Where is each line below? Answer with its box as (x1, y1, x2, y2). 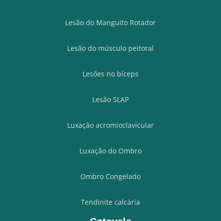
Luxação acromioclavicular (67, 120, 154, 130)
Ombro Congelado (80, 172, 141, 182)
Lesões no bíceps (82, 69, 139, 79)
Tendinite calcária (81, 197, 140, 207)
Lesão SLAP (92, 95, 129, 105)
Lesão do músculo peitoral (67, 43, 154, 53)
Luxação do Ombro (79, 146, 142, 156)
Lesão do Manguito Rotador (65, 18, 156, 28)
